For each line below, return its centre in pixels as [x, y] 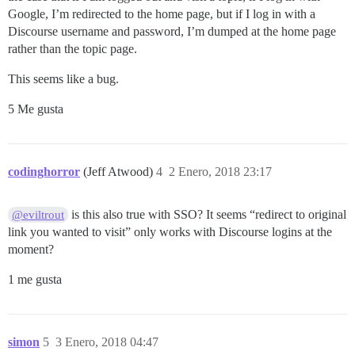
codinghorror [44, 172]
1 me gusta [35, 280]
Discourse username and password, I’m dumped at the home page [172, 32]
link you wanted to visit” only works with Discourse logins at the [170, 232]
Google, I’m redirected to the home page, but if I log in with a [162, 14]
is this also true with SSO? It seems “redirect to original [208, 215]
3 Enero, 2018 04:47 [107, 342]
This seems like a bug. [63, 79]
